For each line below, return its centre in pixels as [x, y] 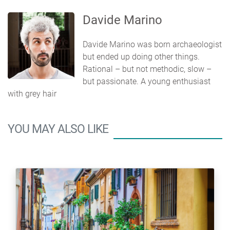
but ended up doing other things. [141, 56]
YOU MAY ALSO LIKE [58, 129]
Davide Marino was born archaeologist [152, 44]
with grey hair [32, 93]
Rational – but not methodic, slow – [147, 69]
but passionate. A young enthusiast [147, 81]
